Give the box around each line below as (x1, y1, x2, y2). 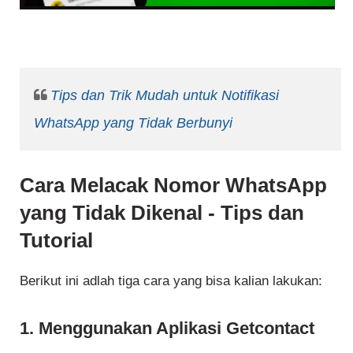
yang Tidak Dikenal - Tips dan (20, 202, 304, 225)
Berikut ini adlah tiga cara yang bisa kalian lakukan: (20, 273, 322, 288)
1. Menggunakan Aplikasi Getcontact (20, 318, 314, 339)
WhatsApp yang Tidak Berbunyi (33, 114, 232, 131)
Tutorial (20, 229, 93, 252)
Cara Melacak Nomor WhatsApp (20, 174, 327, 197)
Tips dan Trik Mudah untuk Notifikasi (50, 87, 279, 103)
